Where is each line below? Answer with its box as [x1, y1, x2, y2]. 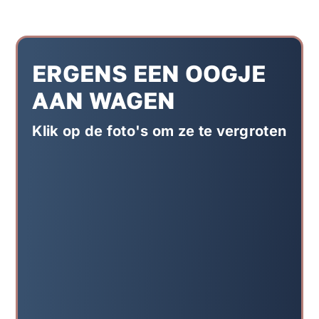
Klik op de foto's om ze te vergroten [32, 122, 287, 140]
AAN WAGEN [32, 85, 176, 114]
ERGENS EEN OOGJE [32, 58, 266, 87]
